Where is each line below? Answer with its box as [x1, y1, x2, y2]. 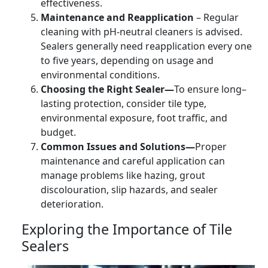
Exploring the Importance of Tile [22, 220, 232, 239]
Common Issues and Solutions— [41, 140, 195, 154]
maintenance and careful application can [41, 154, 225, 168]
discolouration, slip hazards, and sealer [41, 183, 218, 197]
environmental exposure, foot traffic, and [41, 111, 227, 125]
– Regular [194, 11, 239, 25]
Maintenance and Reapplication [41, 11, 194, 25]
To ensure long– [174, 83, 246, 96]
